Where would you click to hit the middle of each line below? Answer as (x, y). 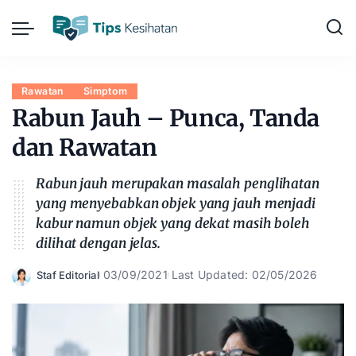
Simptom (105, 91)
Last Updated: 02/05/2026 (244, 275)
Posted (54, 282)
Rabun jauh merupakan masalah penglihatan (178, 184)
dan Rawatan (85, 147)
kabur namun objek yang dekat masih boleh (173, 223)
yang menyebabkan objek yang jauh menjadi (176, 203)
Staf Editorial (68, 275)
